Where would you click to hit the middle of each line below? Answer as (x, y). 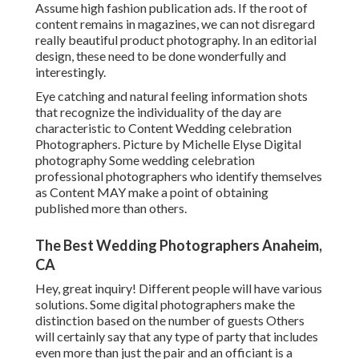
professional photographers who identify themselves (179, 176)
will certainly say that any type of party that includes (177, 337)
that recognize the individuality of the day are (158, 112)
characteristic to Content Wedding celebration (163, 128)
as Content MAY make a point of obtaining (152, 192)
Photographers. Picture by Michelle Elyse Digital (168, 144)
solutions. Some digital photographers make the (165, 305)
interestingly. (71, 72)
